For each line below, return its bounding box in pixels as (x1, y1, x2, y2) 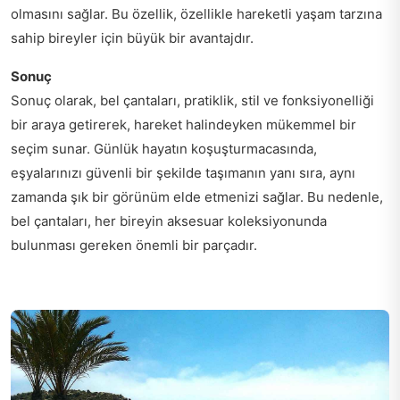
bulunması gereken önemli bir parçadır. (11, 236, 257, 254)
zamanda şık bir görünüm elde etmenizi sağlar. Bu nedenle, (11, 187, 383, 205)
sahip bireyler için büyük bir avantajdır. (11, 29, 254, 46)
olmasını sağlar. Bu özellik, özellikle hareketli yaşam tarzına (11, 4, 382, 22)
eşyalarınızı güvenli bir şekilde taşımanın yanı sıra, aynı (11, 163, 355, 181)
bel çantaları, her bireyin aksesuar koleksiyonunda (11, 212, 327, 229)
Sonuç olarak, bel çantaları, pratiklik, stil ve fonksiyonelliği (11, 91, 374, 109)
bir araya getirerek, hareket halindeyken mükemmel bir (11, 115, 356, 133)
